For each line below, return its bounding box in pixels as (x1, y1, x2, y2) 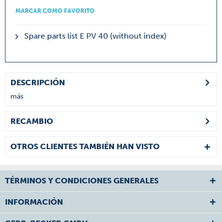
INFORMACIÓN (5, 197, 63, 207)
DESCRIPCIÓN (10, 78, 65, 87)
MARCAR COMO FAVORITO (15, 7, 95, 14)
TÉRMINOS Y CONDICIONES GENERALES (5, 176, 159, 185)
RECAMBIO (10, 116, 53, 126)
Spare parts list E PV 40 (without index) (22, 31, 166, 41)
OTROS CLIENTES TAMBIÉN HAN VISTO (10, 142, 160, 151)
